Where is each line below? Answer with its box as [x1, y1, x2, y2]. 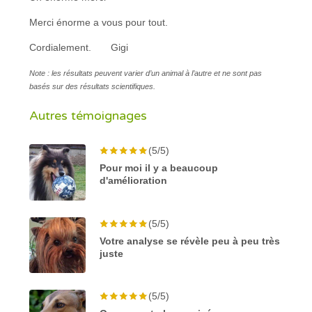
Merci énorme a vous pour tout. [29, 16, 169, 28]
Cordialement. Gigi [29, 41, 129, 53]
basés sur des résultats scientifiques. [29, 81, 156, 91]
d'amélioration [100, 174, 168, 186]
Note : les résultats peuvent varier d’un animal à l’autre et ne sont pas [29, 68, 263, 77]
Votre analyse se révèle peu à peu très [100, 235, 281, 247]
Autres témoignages [29, 107, 148, 123]
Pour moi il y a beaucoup [100, 162, 219, 173]
